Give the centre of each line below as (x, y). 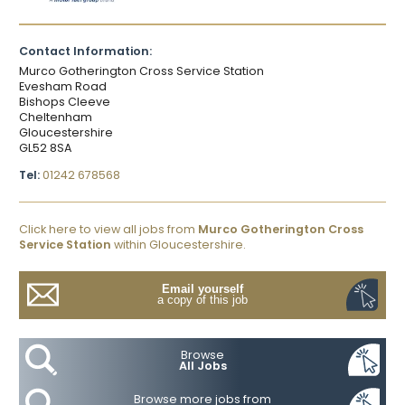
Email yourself (202, 290)
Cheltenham (56, 118)
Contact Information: (85, 51)
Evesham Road (63, 87)
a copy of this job (202, 301)
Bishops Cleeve (65, 102)
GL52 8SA (45, 148)
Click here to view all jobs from (108, 229)
